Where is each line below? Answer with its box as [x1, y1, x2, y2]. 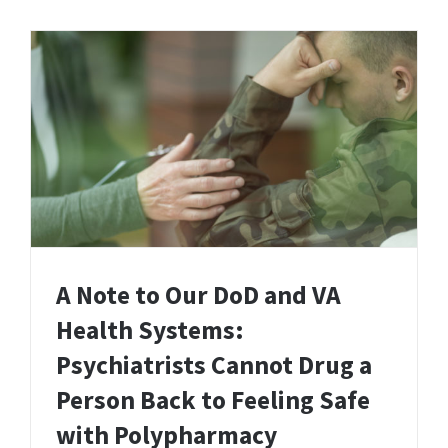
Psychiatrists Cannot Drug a [56, 349, 372, 382]
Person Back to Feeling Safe [56, 384, 370, 417]
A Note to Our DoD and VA [56, 279, 341, 312]
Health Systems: [56, 314, 244, 347]
